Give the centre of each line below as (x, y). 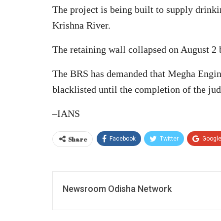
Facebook (123, 138)
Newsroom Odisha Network (117, 188)
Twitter (169, 138)
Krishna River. (81, 25)
